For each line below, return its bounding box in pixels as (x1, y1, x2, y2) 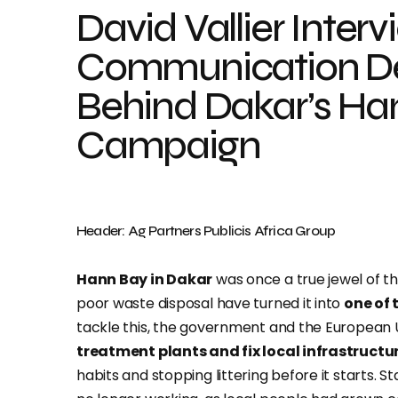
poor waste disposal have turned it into (76, 293, 345, 314)
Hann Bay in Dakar (76, 269, 213, 290)
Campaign (76, 122, 260, 169)
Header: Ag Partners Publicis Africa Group (76, 222, 336, 239)
